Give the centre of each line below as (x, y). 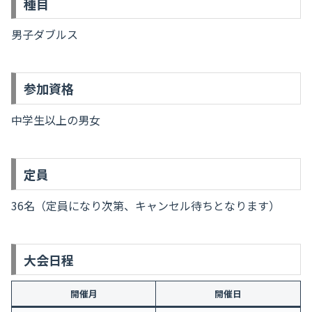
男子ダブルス (45, 34)
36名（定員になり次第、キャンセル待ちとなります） (146, 205)
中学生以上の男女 (56, 120)
